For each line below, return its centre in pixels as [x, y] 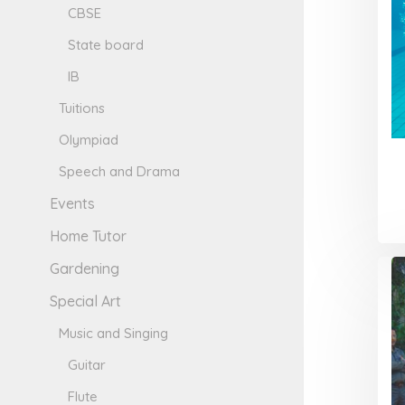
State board [106, 45]
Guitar [87, 365]
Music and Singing [114, 334]
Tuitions [82, 108]
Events [73, 204]
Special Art [86, 301]
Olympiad [89, 140]
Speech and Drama [120, 172]
